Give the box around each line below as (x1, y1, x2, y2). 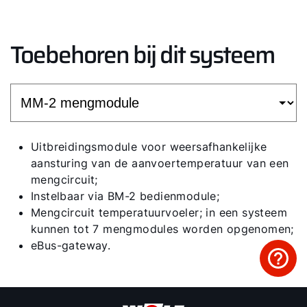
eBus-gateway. (31, 238, 111, 253)
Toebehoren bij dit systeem (10, 36, 275, 74)
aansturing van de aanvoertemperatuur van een (31, 156, 289, 171)
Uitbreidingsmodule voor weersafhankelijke (31, 140, 267, 154)
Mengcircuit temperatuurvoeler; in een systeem (31, 206, 287, 220)
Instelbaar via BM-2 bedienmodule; (31, 189, 220, 204)
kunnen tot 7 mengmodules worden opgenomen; (31, 222, 294, 236)
